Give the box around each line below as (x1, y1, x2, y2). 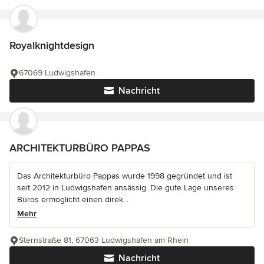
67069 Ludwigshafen (19, 68, 95, 78)
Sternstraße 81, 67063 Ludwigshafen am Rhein (19, 235, 189, 245)
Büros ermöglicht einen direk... (17, 194, 128, 204)
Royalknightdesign (9, 39, 94, 52)
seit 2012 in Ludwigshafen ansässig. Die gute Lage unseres (17, 183, 234, 193)
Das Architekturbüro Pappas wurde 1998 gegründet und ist (17, 171, 232, 181)
